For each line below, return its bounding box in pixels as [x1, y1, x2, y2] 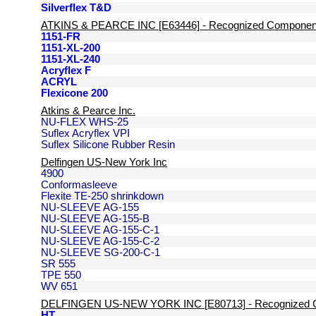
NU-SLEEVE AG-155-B [41, 213, 150, 224]
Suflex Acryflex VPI [41, 128, 130, 139]
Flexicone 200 [41, 87, 108, 99]
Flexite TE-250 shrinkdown [41, 190, 164, 202]
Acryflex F [41, 65, 91, 76]
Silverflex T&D [41, 2, 111, 13]
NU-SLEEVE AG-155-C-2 [41, 236, 159, 247]
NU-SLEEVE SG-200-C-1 [41, 247, 160, 258]
